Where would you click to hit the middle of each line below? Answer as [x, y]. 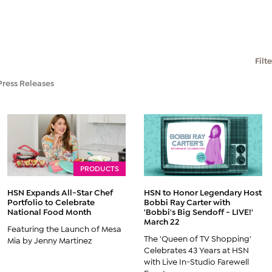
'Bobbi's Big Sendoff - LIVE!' [199, 211]
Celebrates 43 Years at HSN [197, 249]
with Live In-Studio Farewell [197, 261]
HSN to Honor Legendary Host [203, 192]
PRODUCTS [100, 168]
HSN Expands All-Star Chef [60, 192]
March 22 [162, 221]
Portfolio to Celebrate [51, 201]
